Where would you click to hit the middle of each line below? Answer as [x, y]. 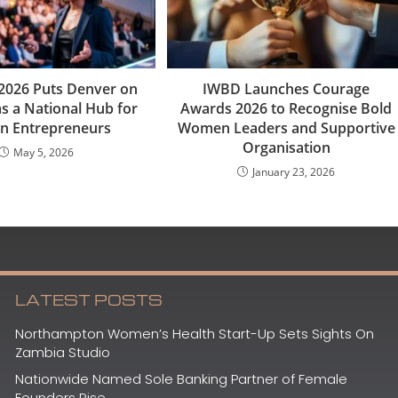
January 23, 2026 [294, 171]
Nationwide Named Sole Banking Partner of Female [181, 378]
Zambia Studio [62, 352]
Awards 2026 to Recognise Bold [287, 108]
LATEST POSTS [88, 299]
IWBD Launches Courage [287, 88]
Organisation [286, 147]
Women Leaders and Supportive [286, 127]
